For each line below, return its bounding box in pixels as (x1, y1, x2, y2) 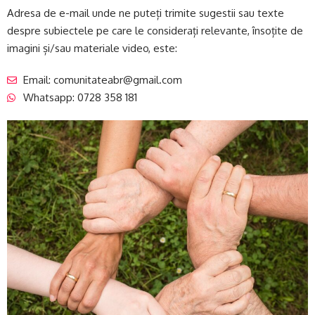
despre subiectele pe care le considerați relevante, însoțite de (7, 24, 303, 37)
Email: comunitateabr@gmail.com (22, 73, 182, 86)
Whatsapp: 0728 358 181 (22, 91, 137, 104)
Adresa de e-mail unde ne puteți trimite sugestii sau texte (7, 6, 284, 20)
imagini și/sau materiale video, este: (7, 41, 177, 55)
